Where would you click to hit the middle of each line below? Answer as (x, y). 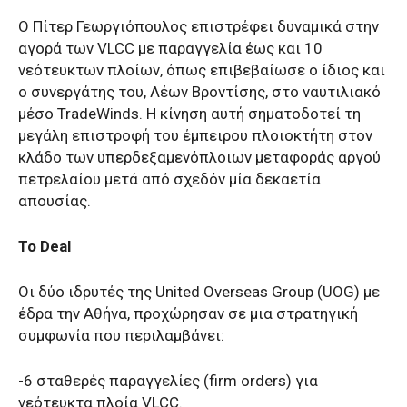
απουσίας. (55, 200)
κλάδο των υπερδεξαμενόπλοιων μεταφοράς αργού (199, 157)
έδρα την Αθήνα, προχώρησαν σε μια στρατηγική (188, 313)
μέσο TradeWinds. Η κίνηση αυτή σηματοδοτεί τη (189, 113)
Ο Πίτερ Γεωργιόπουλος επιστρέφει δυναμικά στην (199, 26)
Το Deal (45, 246)
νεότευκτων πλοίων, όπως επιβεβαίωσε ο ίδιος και (202, 69)
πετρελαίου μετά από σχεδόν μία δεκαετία (169, 179)
